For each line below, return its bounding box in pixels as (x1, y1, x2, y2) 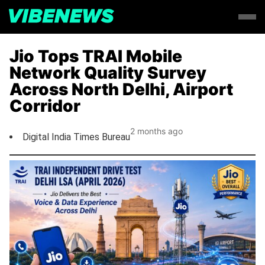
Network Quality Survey (9, 63, 206, 83)
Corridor (9, 96, 80, 116)
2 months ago (130, 125, 183, 136)
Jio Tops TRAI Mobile (9, 46, 182, 66)
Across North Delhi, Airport (9, 79, 233, 99)
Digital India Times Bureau (22, 131, 130, 143)
